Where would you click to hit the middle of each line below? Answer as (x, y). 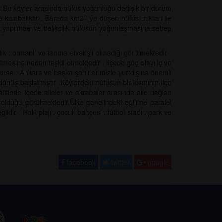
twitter (119, 162)
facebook (80, 162)
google (157, 162)
